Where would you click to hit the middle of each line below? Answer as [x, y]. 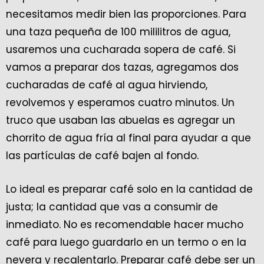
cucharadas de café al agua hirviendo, [107, 85]
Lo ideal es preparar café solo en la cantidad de [129, 189]
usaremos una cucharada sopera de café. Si [121, 49]
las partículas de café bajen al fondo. [102, 155]
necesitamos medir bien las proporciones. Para [126, 14]
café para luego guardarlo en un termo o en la [126, 242]
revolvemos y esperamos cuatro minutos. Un [120, 102]
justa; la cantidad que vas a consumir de [112, 207]
